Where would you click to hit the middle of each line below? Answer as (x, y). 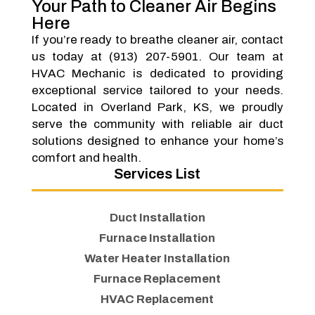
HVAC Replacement (157, 300)
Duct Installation (157, 218)
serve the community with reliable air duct (157, 124)
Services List (157, 174)
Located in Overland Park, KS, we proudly (157, 107)
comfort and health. (86, 158)
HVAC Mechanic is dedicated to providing (157, 73)
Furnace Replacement (157, 279)
